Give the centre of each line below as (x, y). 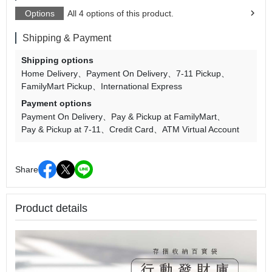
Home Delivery (49, 73)
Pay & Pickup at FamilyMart (164, 117)
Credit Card (131, 129)
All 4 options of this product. (121, 13)
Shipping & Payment (67, 38)
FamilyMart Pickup (57, 86)
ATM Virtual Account (201, 129)
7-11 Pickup (199, 73)
